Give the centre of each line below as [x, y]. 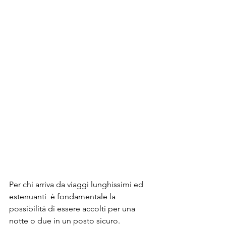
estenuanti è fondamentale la [63, 197]
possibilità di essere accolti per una [73, 209]
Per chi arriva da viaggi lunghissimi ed [77, 185]
